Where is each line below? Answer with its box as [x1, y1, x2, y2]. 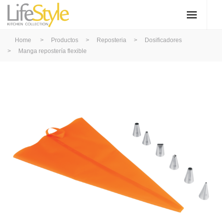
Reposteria [97, 37, 126, 44]
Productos [51, 37, 78, 44]
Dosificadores [145, 37, 182, 44]
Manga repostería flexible [18, 48, 87, 55]
